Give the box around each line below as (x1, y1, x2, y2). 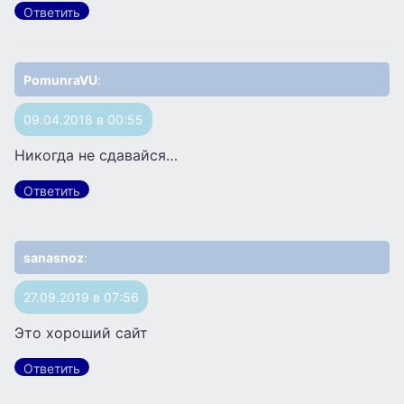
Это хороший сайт (14, 323, 148, 342)
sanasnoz (23, 249, 84, 265)
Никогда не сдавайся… (14, 145, 178, 164)
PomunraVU (23, 71, 97, 87)
